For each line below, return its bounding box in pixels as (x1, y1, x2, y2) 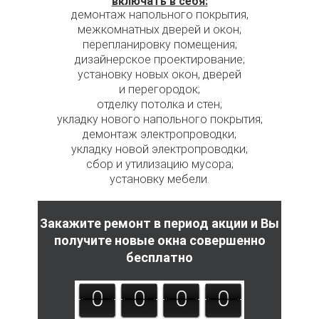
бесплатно (126, 250, 193, 265)
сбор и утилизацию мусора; (85, 157, 234, 171)
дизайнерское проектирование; (74, 53, 245, 66)
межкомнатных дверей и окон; (78, 23, 241, 36)
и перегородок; (119, 83, 200, 96)
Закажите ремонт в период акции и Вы (40, 216, 279, 231)
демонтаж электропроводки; (83, 127, 236, 141)
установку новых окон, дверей (78, 68, 241, 81)
